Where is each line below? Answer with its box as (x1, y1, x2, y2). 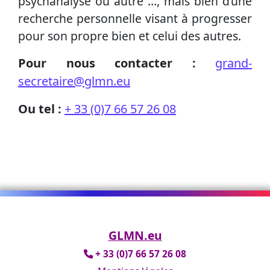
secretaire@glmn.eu (18, 73, 130, 90)
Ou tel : (18, 101, 64, 118)
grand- (215, 55, 252, 72)
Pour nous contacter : (18, 55, 215, 72)
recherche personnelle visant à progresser (18, 10, 252, 27)
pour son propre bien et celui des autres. (18, 28, 241, 45)
